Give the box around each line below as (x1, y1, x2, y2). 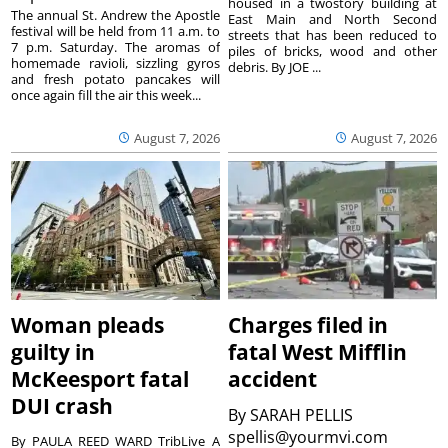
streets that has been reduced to (228, 25, 437, 44)
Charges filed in (228, 311, 389, 340)
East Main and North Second (228, 9, 437, 28)
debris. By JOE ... (228, 57, 322, 76)
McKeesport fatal (11, 365, 190, 394)
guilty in (11, 338, 96, 367)
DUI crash (11, 392, 114, 421)
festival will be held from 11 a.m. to (11, 21, 220, 40)
